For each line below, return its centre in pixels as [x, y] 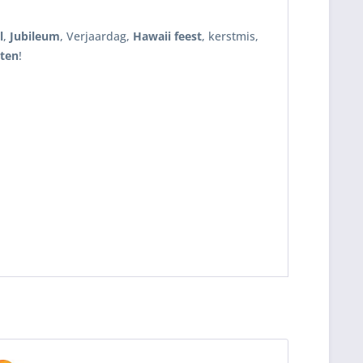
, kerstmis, [230, 36]
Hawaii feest [167, 36]
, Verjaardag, [96, 36]
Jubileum [35, 36]
